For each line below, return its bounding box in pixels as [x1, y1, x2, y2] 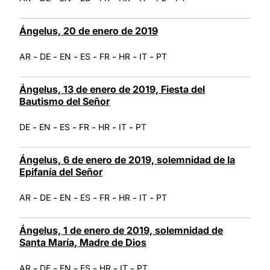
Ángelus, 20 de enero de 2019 [19, 24, 158, 37]
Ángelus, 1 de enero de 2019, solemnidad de [19, 224, 223, 236]
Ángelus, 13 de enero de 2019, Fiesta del [19, 83, 205, 95]
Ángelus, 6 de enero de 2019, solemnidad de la [19, 153, 235, 166]
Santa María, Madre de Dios [19, 236, 146, 248]
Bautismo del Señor [19, 95, 110, 107]
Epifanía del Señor [19, 165, 102, 178]
